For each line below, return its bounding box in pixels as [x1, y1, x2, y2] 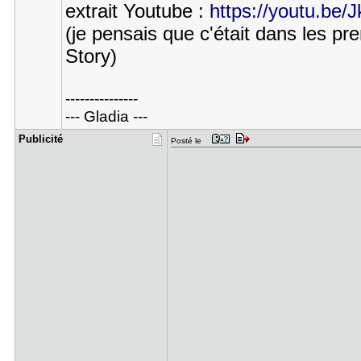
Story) [64, 45, 117, 68]
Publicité [18, 133, 63, 145]
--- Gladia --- [64, 108, 147, 126]
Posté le [170, 136, 209, 145]
